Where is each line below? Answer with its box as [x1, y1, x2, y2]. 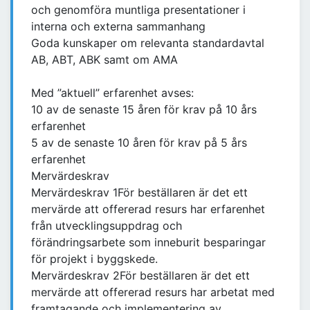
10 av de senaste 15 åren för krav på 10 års [31, 102, 257, 117]
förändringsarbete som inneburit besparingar [31, 235, 266, 250]
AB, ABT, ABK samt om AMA [31, 53, 178, 67]
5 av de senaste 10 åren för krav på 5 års [31, 136, 247, 150]
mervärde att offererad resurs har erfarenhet [31, 202, 265, 217]
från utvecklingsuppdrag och [31, 219, 182, 233]
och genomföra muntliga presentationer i [31, 3, 246, 17]
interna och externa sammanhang [31, 19, 206, 34]
